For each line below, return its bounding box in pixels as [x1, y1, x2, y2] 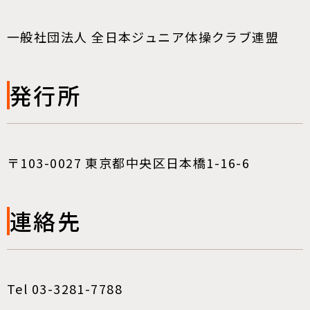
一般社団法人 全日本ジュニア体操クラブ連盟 [7, 28, 280, 46]
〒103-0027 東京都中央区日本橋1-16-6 [7, 154, 250, 172]
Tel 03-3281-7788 [7, 280, 136, 298]
